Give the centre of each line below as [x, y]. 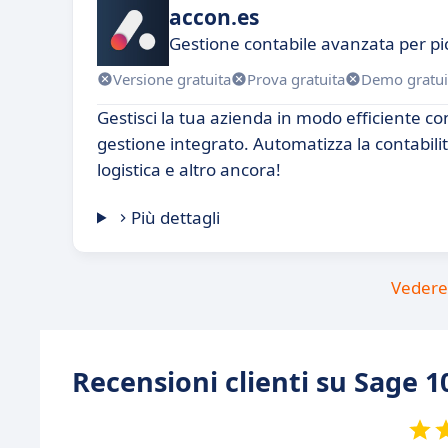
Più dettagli [176, 218]
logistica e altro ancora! [189, 170]
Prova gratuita [296, 78]
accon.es [214, 16]
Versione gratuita [172, 78]
